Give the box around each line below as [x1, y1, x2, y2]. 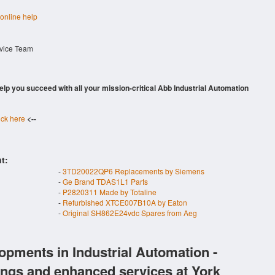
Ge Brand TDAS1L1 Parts [63, 176, 148, 187]
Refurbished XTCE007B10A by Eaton [63, 197, 187, 207]
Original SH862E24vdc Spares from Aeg [63, 207, 197, 218]
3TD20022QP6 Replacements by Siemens [63, 166, 204, 176]
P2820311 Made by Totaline [63, 187, 157, 197]
